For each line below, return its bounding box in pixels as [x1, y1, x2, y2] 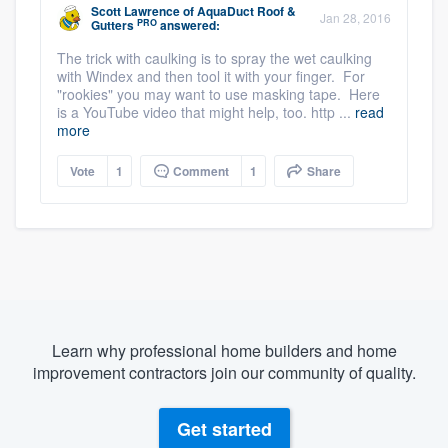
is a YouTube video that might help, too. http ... [57, 102, 355, 123]
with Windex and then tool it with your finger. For [57, 66, 365, 87]
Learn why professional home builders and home [51, 339, 397, 363]
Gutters [91, 16, 134, 35]
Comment [170, 162, 229, 181]
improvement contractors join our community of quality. [32, 361, 416, 385]
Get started [176, 416, 272, 443]
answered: [157, 16, 220, 35]
